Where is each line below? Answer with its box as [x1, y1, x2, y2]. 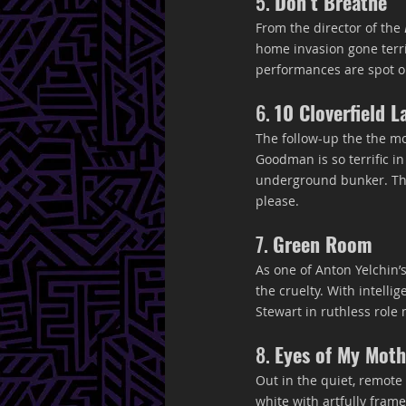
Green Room [273, 229, 372, 258]
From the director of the [256, 19, 404, 36]
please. [256, 192, 299, 209]
